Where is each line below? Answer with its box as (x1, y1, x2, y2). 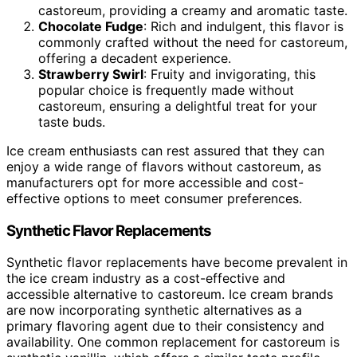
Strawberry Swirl (38, 65, 143, 82)
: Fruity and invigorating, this (143, 65, 316, 82)
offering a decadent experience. (38, 49, 231, 66)
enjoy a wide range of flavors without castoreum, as (6, 158, 321, 175)
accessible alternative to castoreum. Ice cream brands (6, 286, 333, 303)
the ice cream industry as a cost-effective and (6, 270, 285, 287)
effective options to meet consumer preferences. (6, 190, 302, 206)
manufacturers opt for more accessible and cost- (6, 174, 304, 190)
